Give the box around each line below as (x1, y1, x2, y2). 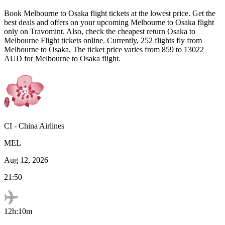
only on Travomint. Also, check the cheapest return (4, 27, 167, 36)
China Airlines (19, 121, 64, 130)
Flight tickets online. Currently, (39, 36, 139, 45)
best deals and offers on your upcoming (4, 18, 131, 27)
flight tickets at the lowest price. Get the (90, 9, 215, 18)
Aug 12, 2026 (4, 155, 48, 164)
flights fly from (153, 36, 202, 45)
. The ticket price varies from (69, 45, 160, 54)
